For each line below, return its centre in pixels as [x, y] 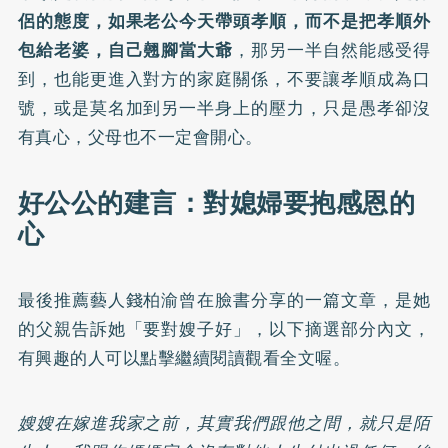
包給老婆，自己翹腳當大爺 [125, 50]
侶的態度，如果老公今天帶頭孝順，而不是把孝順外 [224, 21]
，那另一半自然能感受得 [332, 50]
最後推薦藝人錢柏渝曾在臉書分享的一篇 [179, 300]
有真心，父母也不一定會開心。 [140, 137]
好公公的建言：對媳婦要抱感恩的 [216, 203]
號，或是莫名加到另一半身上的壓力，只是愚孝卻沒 [224, 108]
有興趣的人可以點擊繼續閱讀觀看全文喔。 [184, 358]
